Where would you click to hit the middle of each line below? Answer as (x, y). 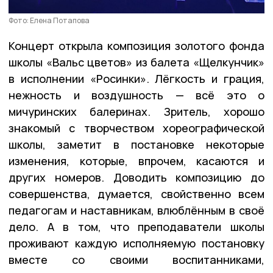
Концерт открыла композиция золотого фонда (136, 45)
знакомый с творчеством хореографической (136, 128)
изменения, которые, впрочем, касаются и (136, 161)
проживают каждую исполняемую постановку (136, 243)
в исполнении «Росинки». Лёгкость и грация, (136, 78)
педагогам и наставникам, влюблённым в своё (136, 210)
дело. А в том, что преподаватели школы (136, 226)
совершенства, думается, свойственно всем (136, 193)
